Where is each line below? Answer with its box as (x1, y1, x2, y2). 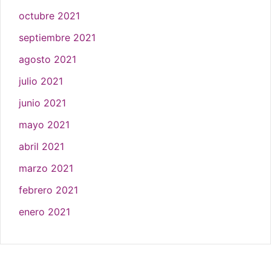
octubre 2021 (19, 10, 80, 22)
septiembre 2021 (19, 31, 96, 44)
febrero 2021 (19, 184, 78, 197)
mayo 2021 (19, 119, 70, 131)
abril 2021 (19, 140, 64, 153)
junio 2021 (19, 97, 66, 109)
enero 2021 (19, 206, 70, 218)
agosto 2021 (19, 53, 76, 66)
